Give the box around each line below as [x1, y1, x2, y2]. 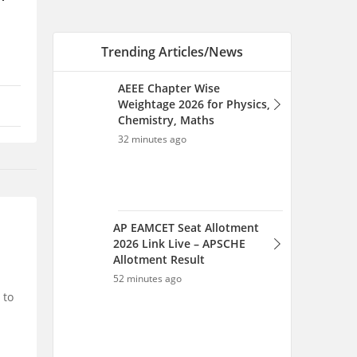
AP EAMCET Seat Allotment [113, 220, 259, 235]
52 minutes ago [113, 272, 182, 285]
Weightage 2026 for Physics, [118, 96, 270, 112]
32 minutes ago [118, 132, 186, 146]
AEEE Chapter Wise [118, 80, 220, 96]
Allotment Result [113, 252, 205, 267]
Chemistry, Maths [118, 112, 214, 127]
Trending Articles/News [101, 43, 243, 61]
